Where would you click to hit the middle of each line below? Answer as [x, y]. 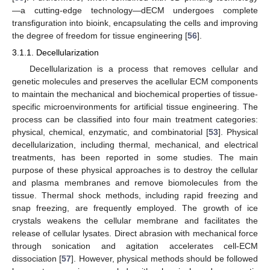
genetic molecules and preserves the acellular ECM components [135, 81]
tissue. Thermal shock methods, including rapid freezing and [135, 195]
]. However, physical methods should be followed [165, 258]
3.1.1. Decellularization [55, 52]
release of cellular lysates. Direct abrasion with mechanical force [135, 233]
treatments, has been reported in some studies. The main [135, 157]
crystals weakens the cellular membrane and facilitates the [135, 220]
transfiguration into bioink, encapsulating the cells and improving [135, 23]
